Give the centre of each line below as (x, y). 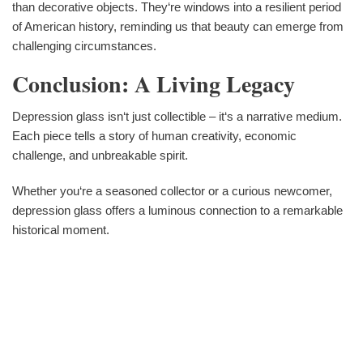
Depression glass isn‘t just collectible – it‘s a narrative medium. (177, 117)
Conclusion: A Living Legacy (154, 84)
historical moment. (61, 230)
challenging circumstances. (84, 46)
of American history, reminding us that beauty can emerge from (178, 27)
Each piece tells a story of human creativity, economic (154, 136)
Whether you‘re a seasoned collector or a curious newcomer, (172, 191)
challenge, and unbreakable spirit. (100, 156)
